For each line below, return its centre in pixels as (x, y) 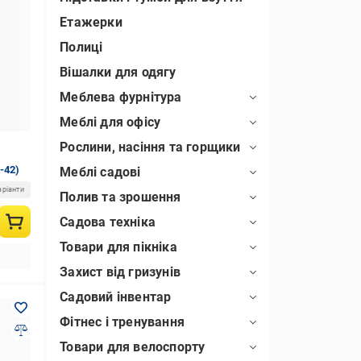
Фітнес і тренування (122, 322)
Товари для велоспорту (133, 347)
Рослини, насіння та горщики (150, 147)
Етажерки (91, 22)
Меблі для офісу (110, 122)
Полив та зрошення (120, 197)
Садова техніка (108, 222)
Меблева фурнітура (121, 97)
